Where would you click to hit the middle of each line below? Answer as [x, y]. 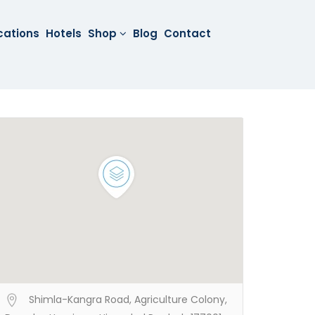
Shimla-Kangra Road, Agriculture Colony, [128, 300]
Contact [188, 33]
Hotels [64, 33]
